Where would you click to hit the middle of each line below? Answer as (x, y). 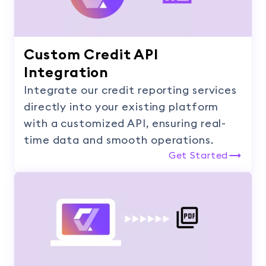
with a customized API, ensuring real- (125, 124)
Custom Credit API (91, 56)
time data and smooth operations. (119, 140)
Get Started (198, 156)
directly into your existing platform (121, 107)
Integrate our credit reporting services (131, 91)
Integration (66, 73)
